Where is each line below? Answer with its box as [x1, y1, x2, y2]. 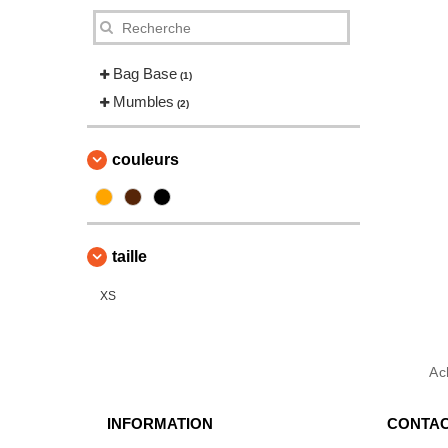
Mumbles [113, 93, 174, 110]
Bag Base [113, 65, 177, 82]
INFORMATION [107, 415, 213, 432]
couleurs [112, 151, 179, 168]
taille [112, 248, 147, 265]
